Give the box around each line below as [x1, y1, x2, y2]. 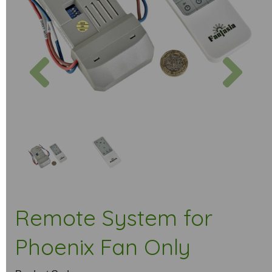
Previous [52, 48, 100, 62]
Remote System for [15, 204, 212, 231]
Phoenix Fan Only [15, 233, 191, 260]
